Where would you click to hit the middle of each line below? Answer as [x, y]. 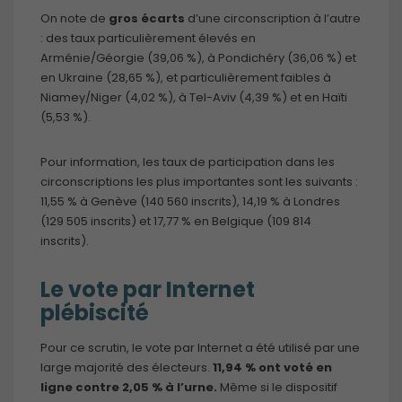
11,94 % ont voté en [271, 367]
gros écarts [145, 18]
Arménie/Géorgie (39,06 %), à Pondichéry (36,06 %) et [198, 57]
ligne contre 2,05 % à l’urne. [129, 387]
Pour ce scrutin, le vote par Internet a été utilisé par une [200, 347]
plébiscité [95, 312]
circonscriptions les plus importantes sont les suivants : [199, 181]
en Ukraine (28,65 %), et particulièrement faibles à [186, 77]
